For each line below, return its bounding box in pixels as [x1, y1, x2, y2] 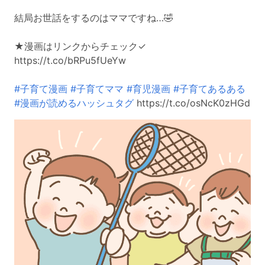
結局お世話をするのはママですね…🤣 [14, 11, 173, 24]
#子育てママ [70, 82, 124, 95]
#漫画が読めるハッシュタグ [14, 96, 134, 109]
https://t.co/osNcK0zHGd [134, 96, 250, 109]
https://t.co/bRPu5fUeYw [14, 54, 126, 66]
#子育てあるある [173, 82, 245, 95]
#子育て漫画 [14, 82, 67, 95]
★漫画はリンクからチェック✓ [14, 40, 146, 52]
